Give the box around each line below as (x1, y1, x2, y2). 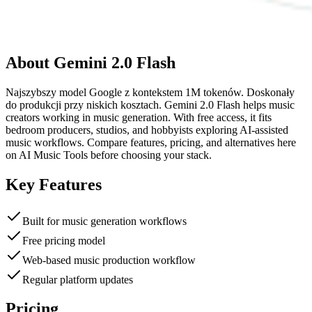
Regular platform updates (22, 273, 133, 286)
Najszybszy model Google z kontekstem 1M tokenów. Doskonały (6, 86, 295, 98)
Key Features (6, 175, 102, 194)
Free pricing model (22, 234, 105, 247)
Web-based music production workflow (22, 253, 196, 266)
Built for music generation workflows (22, 214, 187, 227)
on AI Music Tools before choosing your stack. (6, 148, 212, 161)
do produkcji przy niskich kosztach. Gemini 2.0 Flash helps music (6, 98, 295, 111)
